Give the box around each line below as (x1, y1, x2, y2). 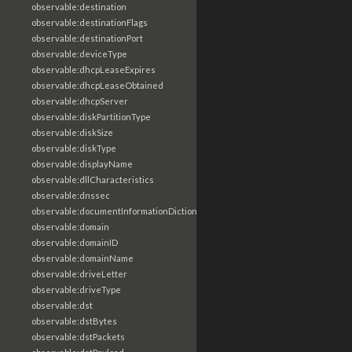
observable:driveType (31, 284, 121, 295)
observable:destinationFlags (31, 17, 148, 27)
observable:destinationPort (31, 33, 143, 43)
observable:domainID (31, 237, 118, 247)
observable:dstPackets (31, 332, 125, 342)
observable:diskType (31, 143, 116, 153)
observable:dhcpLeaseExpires (31, 64, 156, 75)
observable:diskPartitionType (31, 112, 151, 122)
